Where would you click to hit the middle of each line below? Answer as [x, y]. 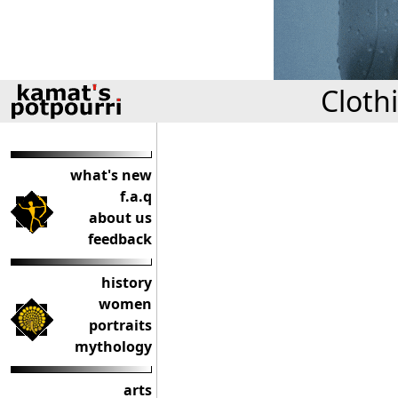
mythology [113, 346]
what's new [111, 175]
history [127, 283]
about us [120, 218]
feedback [120, 239]
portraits [120, 325]
